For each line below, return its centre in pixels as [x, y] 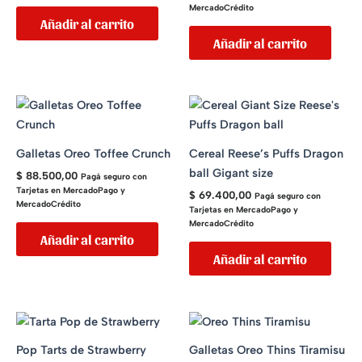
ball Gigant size [231, 173]
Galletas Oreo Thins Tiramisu [267, 350]
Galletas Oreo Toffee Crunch [93, 154]
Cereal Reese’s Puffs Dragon [266, 154]
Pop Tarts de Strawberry [81, 350]
